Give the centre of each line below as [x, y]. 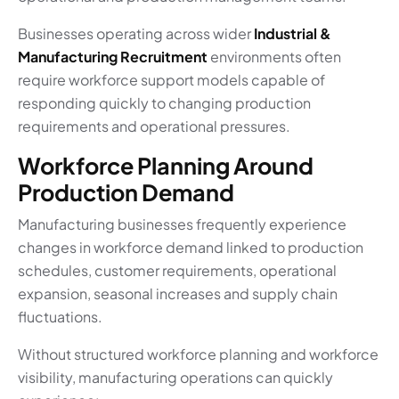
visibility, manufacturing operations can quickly [175, 378]
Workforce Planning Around [166, 166]
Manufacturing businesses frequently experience [182, 224]
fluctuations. [60, 317]
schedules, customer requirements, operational [177, 271]
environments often [274, 57]
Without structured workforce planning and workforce [198, 354]
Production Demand [126, 193]
